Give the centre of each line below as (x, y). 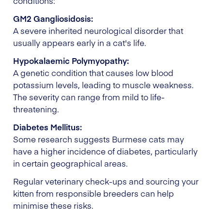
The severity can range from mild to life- (89, 97)
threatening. (36, 109)
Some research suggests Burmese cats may (99, 139)
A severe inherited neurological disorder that (98, 30)
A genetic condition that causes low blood (93, 72)
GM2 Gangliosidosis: (53, 18)
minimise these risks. (53, 205)
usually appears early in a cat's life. (80, 42)
